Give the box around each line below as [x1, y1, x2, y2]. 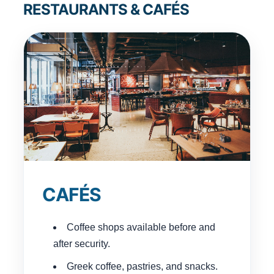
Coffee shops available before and [67, 221, 215, 232]
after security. [53, 238, 110, 249]
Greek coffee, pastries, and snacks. [67, 261, 218, 272]
